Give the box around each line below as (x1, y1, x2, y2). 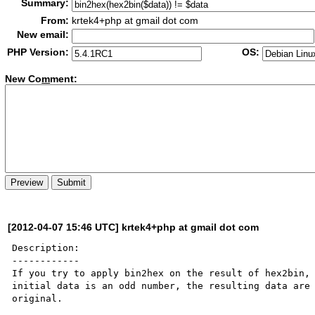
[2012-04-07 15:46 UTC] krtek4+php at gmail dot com (8, 221, 259, 233)
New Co (5, 73, 42, 85)
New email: (17, 29, 70, 40)
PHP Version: (7, 46, 70, 58)
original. (12, 292, 63, 304)
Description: (12, 242, 80, 253)
